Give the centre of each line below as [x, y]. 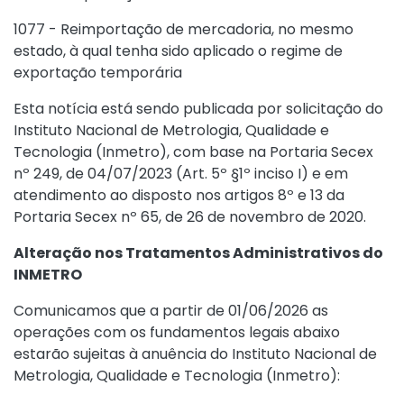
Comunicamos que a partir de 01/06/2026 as [171, 311]
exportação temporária [98, 73]
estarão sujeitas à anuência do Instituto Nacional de [195, 354]
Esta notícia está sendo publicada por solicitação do [198, 109]
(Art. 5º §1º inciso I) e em [260, 174]
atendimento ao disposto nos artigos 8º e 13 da [179, 195]
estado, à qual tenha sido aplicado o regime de [178, 51]
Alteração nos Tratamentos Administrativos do [198, 253]
